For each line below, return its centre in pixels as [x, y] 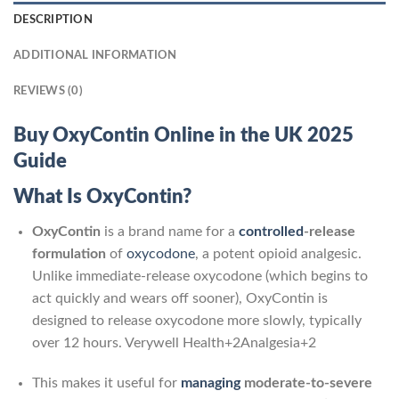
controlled [271, 231]
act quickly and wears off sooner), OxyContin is [179, 298]
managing [210, 383]
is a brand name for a [169, 231]
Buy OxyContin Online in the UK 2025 [183, 136]
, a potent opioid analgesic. [278, 253]
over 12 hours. [78, 342]
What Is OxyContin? [102, 197]
